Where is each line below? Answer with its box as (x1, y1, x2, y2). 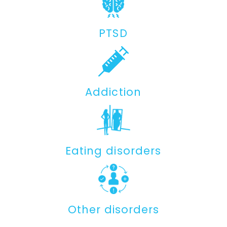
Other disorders (67, 202, 160, 217)
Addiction (85, 84, 141, 99)
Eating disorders (65, 143, 161, 158)
